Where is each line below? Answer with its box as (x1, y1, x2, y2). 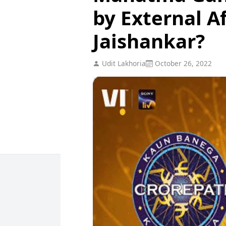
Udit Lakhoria (99, 58, 146, 68)
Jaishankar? (92, 27, 205, 54)
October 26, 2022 (152, 58, 212, 68)
